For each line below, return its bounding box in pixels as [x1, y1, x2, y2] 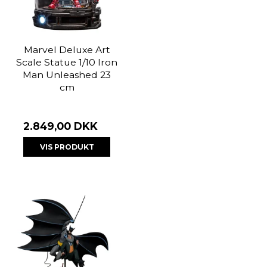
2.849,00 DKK [23, 120, 98, 133]
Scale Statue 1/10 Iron [16, 57, 117, 69]
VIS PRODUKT [39, 142, 94, 151]
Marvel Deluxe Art [23, 44, 110, 56]
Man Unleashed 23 [23, 69, 111, 81]
